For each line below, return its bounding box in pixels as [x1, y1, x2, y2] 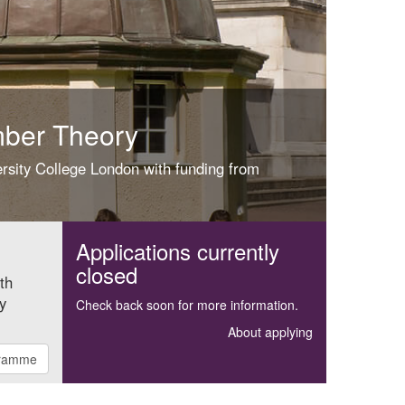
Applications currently [75, 234, 279, 267]
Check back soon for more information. [75, 295, 298, 314]
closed [75, 258, 137, 290]
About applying [228, 322, 313, 341]
